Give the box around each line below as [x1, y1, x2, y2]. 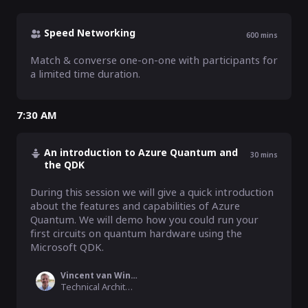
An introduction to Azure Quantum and [44, 146, 238, 159]
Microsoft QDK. [30, 240, 107, 254]
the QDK [44, 158, 85, 171]
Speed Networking [44, 26, 135, 39]
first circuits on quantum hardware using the [30, 226, 242, 240]
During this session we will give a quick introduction [30, 185, 274, 199]
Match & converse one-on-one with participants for [30, 53, 278, 67]
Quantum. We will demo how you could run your [30, 212, 258, 226]
